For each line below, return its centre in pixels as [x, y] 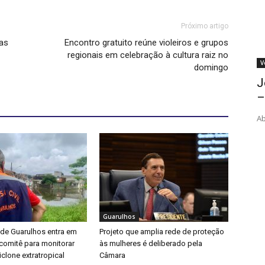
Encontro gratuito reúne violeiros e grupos [146, 43]
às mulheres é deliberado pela [151, 244]
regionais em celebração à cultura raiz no [148, 55]
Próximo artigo [205, 26]
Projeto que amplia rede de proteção [162, 232]
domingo [211, 68]
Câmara [112, 256]
